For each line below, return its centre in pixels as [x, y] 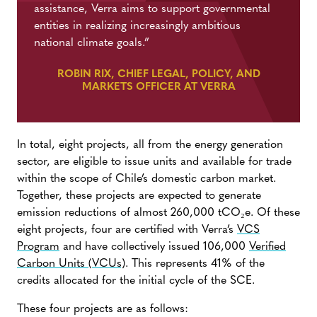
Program [38, 247]
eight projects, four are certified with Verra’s [127, 230]
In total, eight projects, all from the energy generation [150, 145]
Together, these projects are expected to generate [139, 196]
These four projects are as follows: [103, 310]
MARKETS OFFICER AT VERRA [158, 88]
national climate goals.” [92, 44]
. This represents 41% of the [195, 264]
